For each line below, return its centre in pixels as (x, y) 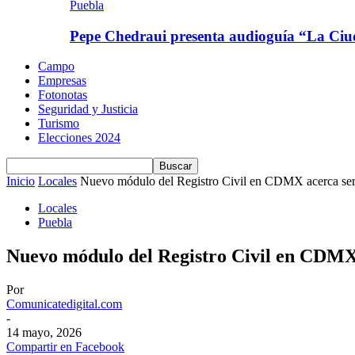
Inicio (21, 181)
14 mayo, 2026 (44, 333)
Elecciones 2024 (79, 138)
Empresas (62, 81)
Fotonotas (63, 95)
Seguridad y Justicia (88, 109)
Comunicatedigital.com (64, 304)
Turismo (59, 124)
